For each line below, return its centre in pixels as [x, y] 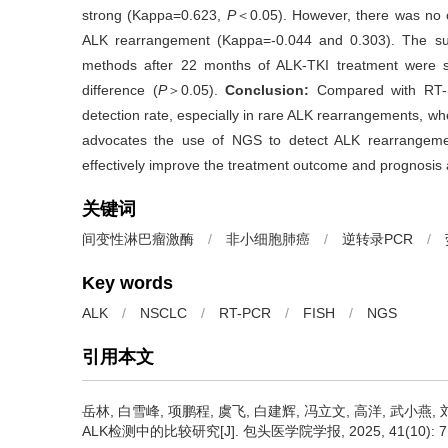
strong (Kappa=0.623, [154, 15]
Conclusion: [267, 90]
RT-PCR [245, 313]
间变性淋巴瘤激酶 [138, 239]
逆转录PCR [377, 239]
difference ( [120, 90]
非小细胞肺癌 [268, 239]
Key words [127, 283]
